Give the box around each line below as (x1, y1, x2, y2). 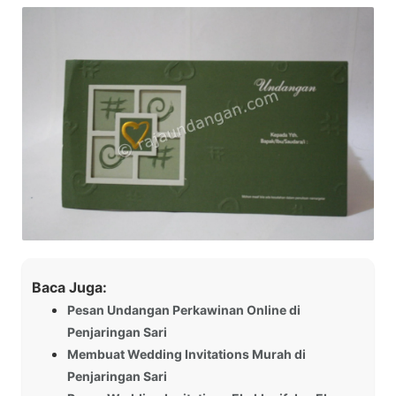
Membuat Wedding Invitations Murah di (67, 346, 306, 362)
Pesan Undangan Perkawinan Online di (67, 302, 301, 318)
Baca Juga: (32, 278, 107, 297)
